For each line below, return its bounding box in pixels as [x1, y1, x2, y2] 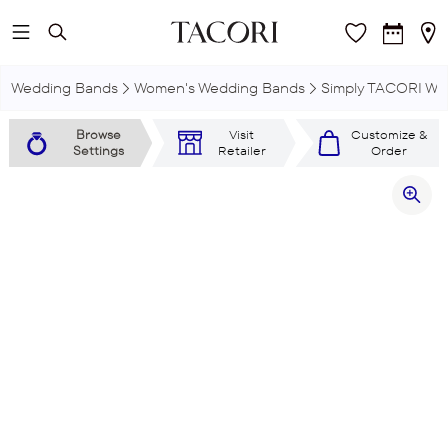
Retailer [217, 143, 266, 158]
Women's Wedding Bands [134, 79, 305, 97]
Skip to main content [23, 24, 167, 43]
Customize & [350, 127, 427, 142]
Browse [76, 127, 122, 142]
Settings [73, 143, 125, 158]
